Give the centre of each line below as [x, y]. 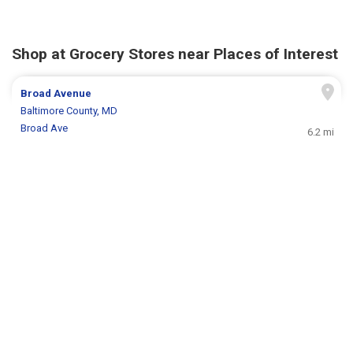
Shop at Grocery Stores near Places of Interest [175, 54]
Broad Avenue [56, 93]
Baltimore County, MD [69, 110]
